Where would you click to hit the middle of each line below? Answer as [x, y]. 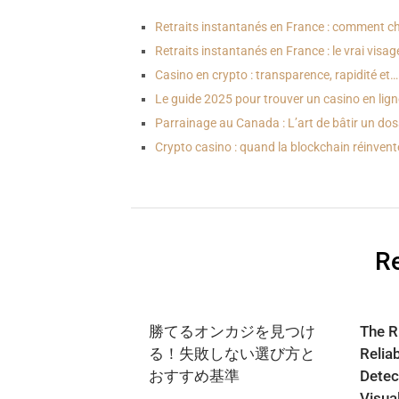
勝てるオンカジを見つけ [232, 331]
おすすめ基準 [194, 375]
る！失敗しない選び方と [232, 353]
